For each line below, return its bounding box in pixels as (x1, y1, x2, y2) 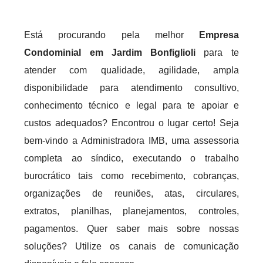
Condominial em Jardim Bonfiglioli (24, 48, 196, 58)
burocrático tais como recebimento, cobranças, (24, 171, 239, 181)
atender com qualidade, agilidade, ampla (24, 65, 239, 75)
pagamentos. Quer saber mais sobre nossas (24, 224, 239, 234)
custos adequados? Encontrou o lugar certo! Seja (24, 118, 239, 128)
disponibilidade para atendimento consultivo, (24, 83, 239, 93)
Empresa (198, 30, 239, 40)
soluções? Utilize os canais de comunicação (24, 241, 239, 251)
